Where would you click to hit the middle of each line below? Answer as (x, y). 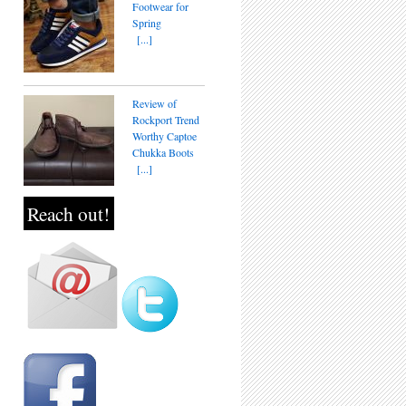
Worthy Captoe (164, 136)
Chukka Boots (163, 152)
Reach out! (69, 213)
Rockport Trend (166, 120)
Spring (147, 23)
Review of (155, 103)
